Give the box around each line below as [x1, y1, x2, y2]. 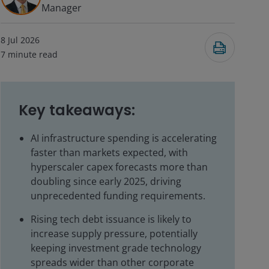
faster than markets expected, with [31, 146, 188, 159]
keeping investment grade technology [31, 241, 201, 255]
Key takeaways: [19, 100, 135, 120]
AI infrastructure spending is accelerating [31, 131, 217, 145]
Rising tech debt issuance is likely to [31, 213, 192, 226]
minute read [8, 49, 58, 60]
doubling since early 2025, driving [31, 175, 181, 188]
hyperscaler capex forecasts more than [31, 160, 208, 174]
